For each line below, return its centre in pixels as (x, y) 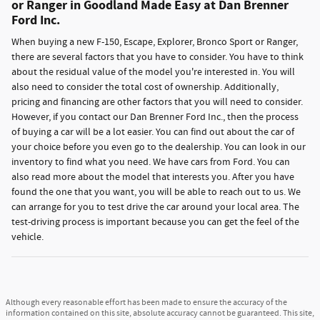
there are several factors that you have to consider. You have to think (157, 57)
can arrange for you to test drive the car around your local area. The (155, 207)
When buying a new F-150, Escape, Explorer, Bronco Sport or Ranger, (155, 42)
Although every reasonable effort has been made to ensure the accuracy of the (146, 302)
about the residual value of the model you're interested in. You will (153, 72)
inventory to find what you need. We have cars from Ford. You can (151, 162)
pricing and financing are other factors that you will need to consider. (157, 102)
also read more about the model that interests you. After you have (153, 177)
